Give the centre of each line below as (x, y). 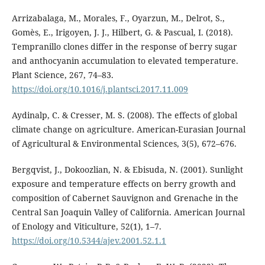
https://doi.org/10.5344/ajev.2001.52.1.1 (89, 240)
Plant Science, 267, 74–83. (62, 75)
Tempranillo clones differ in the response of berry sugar (124, 46)
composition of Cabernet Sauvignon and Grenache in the (125, 198)
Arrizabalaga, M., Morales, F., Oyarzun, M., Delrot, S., (118, 18)
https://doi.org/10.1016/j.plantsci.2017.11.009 (100, 89)
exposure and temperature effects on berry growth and (124, 183)
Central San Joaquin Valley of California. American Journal (128, 212)
